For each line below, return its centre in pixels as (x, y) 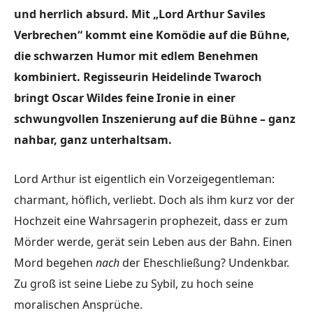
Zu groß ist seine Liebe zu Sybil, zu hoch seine (134, 284)
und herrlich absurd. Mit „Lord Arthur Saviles (140, 14)
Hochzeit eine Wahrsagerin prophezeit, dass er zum (151, 221)
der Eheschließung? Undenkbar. (204, 263)
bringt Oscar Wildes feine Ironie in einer (125, 98)
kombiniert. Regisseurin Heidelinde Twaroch (138, 77)
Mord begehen (55, 263)
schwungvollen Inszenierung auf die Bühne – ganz (155, 119)
